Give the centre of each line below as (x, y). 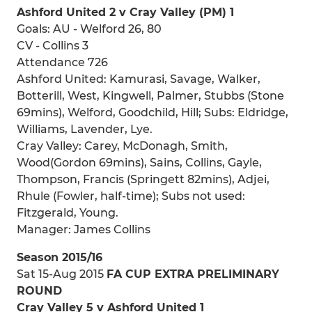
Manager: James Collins (84, 229)
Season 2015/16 (60, 257)
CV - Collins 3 (53, 45)
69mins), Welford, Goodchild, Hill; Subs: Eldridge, (153, 112)
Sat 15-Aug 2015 (62, 274)
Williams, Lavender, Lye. (85, 129)
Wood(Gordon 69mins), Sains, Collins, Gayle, (139, 162)
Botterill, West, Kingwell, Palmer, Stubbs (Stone (150, 95)
